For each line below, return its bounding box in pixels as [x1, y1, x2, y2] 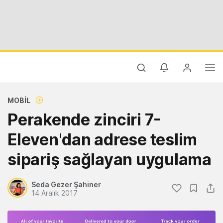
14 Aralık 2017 [31, 189, 78, 197]
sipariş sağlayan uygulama [7, 150, 212, 169]
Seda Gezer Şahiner [31, 180, 101, 189]
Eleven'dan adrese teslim [7, 130, 197, 149]
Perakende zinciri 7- [7, 110, 161, 129]
